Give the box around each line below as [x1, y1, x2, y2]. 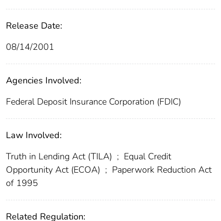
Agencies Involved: [6, 74, 81, 87]
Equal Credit [121, 150, 171, 163]
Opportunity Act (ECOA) [6, 164, 103, 176]
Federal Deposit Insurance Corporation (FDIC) [6, 96, 181, 108]
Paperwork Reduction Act [110, 164, 212, 176]
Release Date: [6, 20, 62, 32]
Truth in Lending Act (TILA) [6, 150, 114, 163]
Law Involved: [6, 129, 62, 142]
